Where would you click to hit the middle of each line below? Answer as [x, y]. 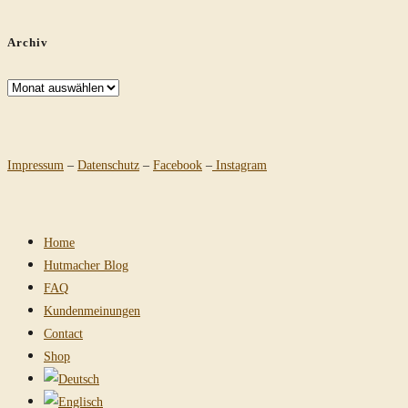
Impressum [36, 165]
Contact [63, 333]
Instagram [240, 165]
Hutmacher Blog [86, 265]
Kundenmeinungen [92, 311]
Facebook [178, 165]
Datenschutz [108, 165]
